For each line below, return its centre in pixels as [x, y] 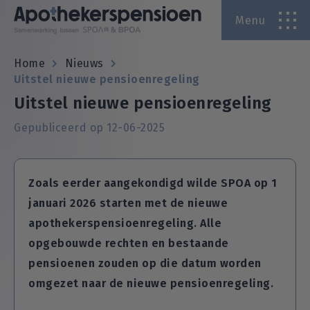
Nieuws [84, 63]
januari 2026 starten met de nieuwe [128, 203]
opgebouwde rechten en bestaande [129, 243]
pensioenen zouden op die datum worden [145, 263]
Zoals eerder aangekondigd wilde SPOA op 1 [153, 183]
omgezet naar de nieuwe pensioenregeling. [151, 283]
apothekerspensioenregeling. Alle [125, 223]
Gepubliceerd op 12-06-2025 [89, 128]
